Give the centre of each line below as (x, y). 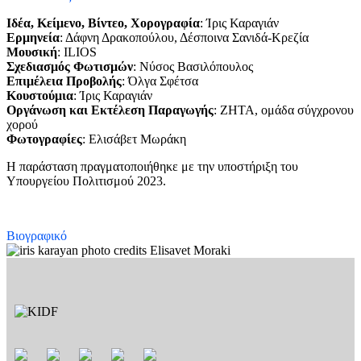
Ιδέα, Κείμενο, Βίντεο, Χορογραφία (103, 23)
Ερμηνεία (33, 38)
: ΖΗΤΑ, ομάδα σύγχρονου (284, 110)
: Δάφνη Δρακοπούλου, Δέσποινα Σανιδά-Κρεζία (184, 38)
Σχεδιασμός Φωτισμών (70, 67)
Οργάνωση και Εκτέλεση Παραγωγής (110, 110)
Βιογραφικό (37, 236)
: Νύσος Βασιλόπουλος (193, 67)
